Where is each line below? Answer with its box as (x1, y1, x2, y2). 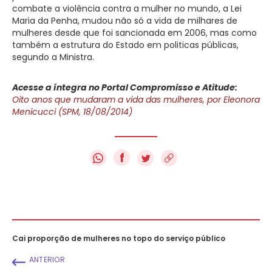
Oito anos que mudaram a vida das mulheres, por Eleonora (12, 93, 260, 106)
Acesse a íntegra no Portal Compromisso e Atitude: (12, 81, 237, 93)
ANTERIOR (29, 254, 66, 265)
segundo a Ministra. (12, 50, 94, 63)
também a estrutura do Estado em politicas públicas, (12, 38, 239, 51)
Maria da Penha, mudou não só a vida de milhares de (12, 14, 237, 27)
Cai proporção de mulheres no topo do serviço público (12, 233, 225, 243)
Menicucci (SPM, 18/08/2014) (12, 105, 132, 118)
